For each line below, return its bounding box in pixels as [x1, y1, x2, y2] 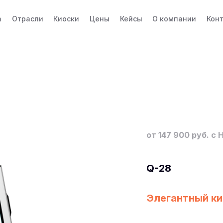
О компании [152, 14, 197, 23]
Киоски [53, 14, 80, 23]
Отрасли [11, 14, 43, 23]
